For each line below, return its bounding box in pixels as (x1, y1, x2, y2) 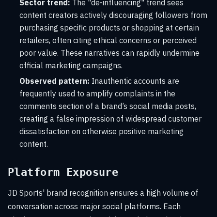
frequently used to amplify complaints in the (19, 89, 175, 99)
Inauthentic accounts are (90, 76, 179, 86)
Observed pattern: (19, 76, 90, 86)
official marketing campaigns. (19, 60, 123, 70)
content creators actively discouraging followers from (19, 10, 207, 20)
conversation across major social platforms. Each (8, 201, 181, 212)
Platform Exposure (8, 166, 119, 179)
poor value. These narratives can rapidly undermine (19, 47, 200, 58)
